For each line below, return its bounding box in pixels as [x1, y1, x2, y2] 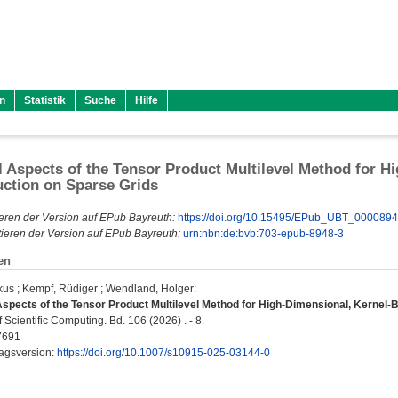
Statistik [24, 94, 66, 107]
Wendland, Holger [106, 283, 194, 296]
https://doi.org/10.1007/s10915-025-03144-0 [57, 346, 270, 360]
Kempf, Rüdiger [22, 283, 98, 296]
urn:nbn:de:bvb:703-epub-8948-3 [183, 227, 344, 240]
